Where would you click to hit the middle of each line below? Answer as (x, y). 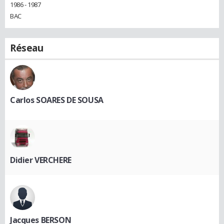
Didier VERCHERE (41, 160)
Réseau (27, 48)
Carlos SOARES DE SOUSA (57, 100)
